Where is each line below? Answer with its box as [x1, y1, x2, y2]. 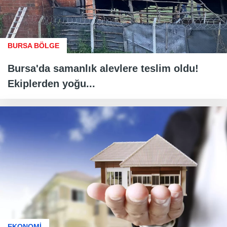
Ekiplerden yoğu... [8, 78, 95, 89]
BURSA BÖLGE [8, 41, 59, 50]
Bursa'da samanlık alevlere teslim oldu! [8, 62, 199, 74]
